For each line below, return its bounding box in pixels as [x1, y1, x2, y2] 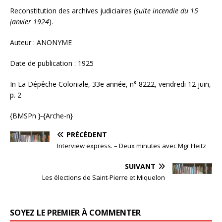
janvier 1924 [10, 16, 49, 26]
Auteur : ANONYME [10, 37, 72, 47]
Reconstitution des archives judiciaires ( [10, 5, 136, 15]
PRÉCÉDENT [66, 129, 107, 139]
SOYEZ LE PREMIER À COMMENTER [10, 207, 141, 218]
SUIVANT [125, 161, 156, 171]
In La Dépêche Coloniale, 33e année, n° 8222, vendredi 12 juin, [10, 79, 211, 89]
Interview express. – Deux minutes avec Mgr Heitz [57, 141, 206, 150]
